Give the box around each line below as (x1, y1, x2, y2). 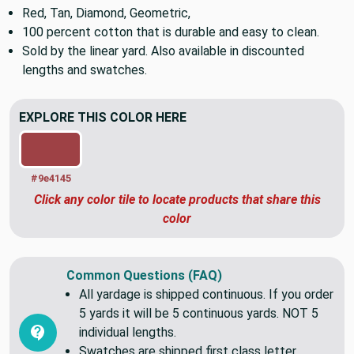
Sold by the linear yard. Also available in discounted (22, 68, 304, 84)
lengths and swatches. (22, 87, 147, 103)
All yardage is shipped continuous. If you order (79, 311, 333, 327)
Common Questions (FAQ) (66, 292, 222, 308)
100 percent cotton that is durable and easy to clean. (22, 49, 319, 65)
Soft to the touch (22, 11, 122, 27)
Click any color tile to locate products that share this (33, 217, 321, 232)
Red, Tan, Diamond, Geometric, (22, 30, 190, 46)
